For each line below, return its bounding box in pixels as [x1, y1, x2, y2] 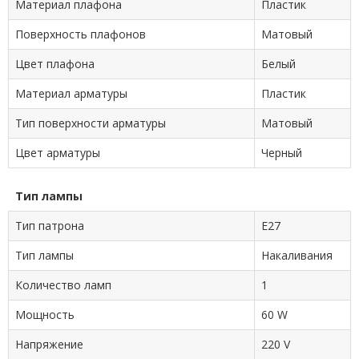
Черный [261, 145, 302, 160]
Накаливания [261, 248, 333, 263]
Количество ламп [15, 277, 111, 292]
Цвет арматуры [15, 145, 100, 160]
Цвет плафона [15, 56, 95, 71]
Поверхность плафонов [15, 26, 146, 42]
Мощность [15, 307, 75, 322]
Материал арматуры [15, 86, 127, 101]
